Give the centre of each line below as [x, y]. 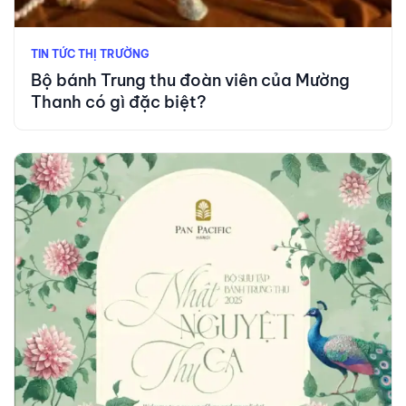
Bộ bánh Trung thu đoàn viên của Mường [190, 81]
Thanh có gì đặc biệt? [119, 102]
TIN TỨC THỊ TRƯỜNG [90, 54]
